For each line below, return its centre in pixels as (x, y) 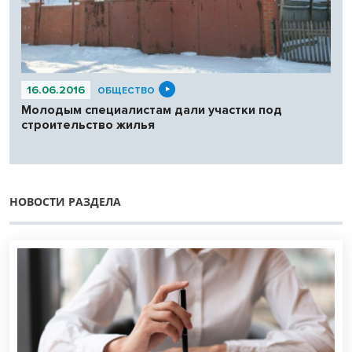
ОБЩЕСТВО (126, 90)
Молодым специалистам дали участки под (152, 110)
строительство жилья (88, 125)
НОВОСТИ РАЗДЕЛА (65, 201)
